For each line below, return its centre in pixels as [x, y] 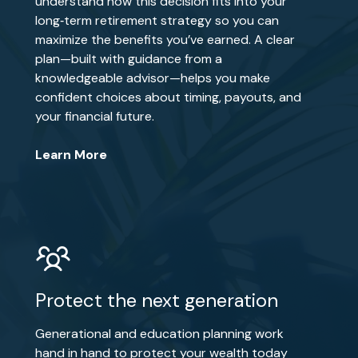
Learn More [72, 155]
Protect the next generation [157, 300]
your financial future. [95, 116]
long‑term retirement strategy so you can [157, 20]
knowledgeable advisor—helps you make [153, 78]
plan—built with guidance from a [129, 59]
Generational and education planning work [160, 334]
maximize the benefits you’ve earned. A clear [165, 40]
